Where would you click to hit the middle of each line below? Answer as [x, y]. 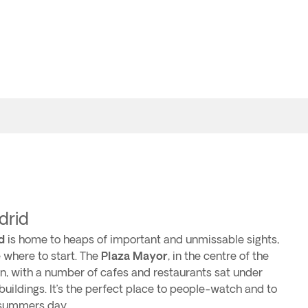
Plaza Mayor [134, 256]
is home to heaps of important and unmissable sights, [142, 239]
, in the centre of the [218, 256]
